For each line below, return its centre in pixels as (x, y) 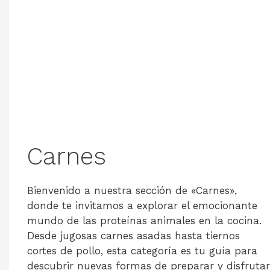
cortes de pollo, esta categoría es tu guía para (142, 250)
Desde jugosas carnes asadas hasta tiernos (133, 235)
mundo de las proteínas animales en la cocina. (144, 220)
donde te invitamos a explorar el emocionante (142, 205)
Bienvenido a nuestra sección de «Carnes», (132, 190)
